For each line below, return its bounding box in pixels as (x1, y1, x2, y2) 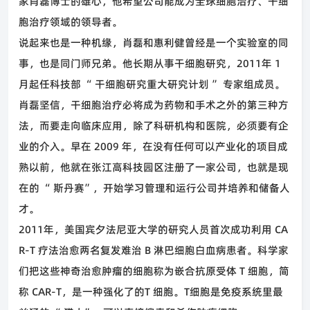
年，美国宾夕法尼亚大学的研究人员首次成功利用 (44, 222, 275, 237)
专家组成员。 (220, 77, 285, 91)
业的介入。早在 (19, 139, 94, 154)
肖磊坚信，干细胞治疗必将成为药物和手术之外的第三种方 (19, 98, 289, 112)
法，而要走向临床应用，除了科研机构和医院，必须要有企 (19, 118, 289, 133)
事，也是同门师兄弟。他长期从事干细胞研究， (19, 56, 237, 71)
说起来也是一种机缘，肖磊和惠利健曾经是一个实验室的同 (19, 35, 289, 50)
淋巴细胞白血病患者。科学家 (151, 243, 289, 257)
